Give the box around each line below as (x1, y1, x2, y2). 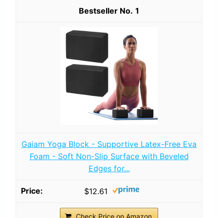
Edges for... (88, 163, 130, 173)
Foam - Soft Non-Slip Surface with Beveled (29, 151, 189, 161)
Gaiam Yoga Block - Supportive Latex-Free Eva (21, 139, 197, 149)
